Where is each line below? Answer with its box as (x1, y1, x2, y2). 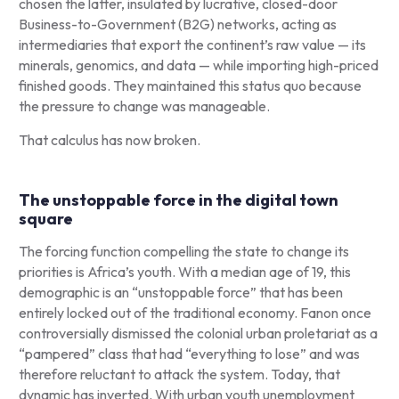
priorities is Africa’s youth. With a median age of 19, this (18, 262, 351, 281)
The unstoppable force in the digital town (18, 189, 338, 210)
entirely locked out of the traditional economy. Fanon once (18, 303, 371, 322)
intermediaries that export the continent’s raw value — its (18, 35, 366, 53)
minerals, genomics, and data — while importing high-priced (18, 55, 379, 74)
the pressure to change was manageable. (18, 96, 273, 115)
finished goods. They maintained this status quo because (18, 76, 362, 94)
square (18, 208, 73, 229)
